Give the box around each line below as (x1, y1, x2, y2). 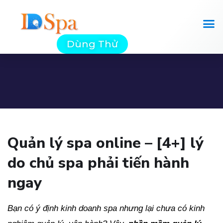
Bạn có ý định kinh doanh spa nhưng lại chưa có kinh (7, 204, 205, 214)
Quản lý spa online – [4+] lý (7, 133, 204, 154)
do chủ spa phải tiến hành (7, 153, 189, 174)
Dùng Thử (67, 38, 118, 50)
